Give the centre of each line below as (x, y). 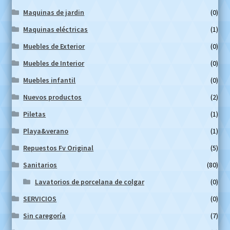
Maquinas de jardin (54, 12)
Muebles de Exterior (54, 46)
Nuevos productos (53, 97)
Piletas (35, 114)
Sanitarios (40, 165)
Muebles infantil (50, 80)
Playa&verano (46, 131)
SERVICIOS (40, 198)
